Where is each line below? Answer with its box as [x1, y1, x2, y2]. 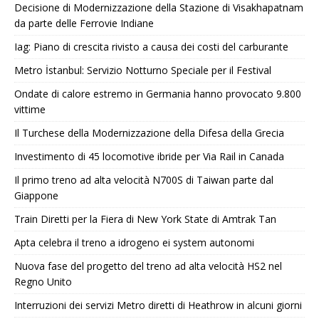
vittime [14, 102, 46, 116]
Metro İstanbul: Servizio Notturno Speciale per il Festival [14, 63, 271, 77]
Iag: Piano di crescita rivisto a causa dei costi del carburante [14, 39, 288, 53]
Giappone [14, 188, 58, 202]
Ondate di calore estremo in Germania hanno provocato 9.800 [14, 86, 301, 100]
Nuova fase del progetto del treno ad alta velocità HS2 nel [14, 258, 282, 273]
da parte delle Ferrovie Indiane [14, 16, 154, 30]
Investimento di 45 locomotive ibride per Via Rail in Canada [14, 149, 284, 163]
